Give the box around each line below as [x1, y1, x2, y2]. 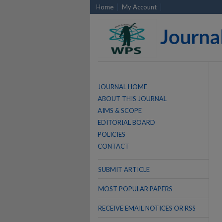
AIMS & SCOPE [98, 107, 142, 114]
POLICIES [98, 130, 125, 138]
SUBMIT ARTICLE [98, 166, 150, 173]
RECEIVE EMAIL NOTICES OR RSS [98, 204, 196, 212]
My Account [122, 3, 157, 11]
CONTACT [98, 142, 129, 150]
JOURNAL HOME [98, 83, 147, 91]
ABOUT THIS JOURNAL [98, 95, 166, 103]
